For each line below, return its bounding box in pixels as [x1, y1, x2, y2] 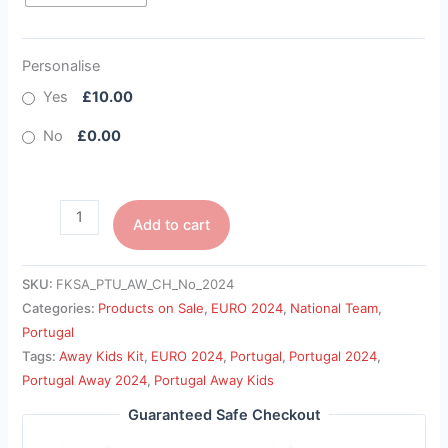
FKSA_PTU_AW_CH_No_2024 [56, 276, 235, 293]
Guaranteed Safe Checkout [127, 405, 321, 424]
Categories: [22, 300, 99, 317]
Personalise [22, 56, 101, 75]
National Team [290, 300, 379, 317]
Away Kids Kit [59, 348, 145, 365]
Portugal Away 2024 [22, 372, 148, 389]
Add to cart [133, 215, 211, 234]
